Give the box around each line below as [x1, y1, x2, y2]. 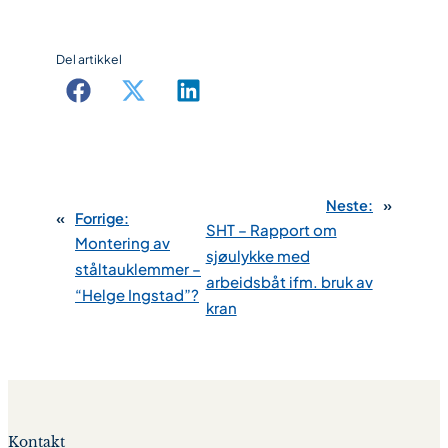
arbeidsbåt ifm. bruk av [205, 272, 373, 292]
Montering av [75, 233, 170, 253]
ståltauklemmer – [75, 259, 201, 279]
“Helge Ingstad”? [75, 285, 199, 305]
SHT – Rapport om [205, 220, 337, 240]
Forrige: [75, 209, 129, 228]
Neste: [326, 196, 373, 215]
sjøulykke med [205, 246, 310, 266]
